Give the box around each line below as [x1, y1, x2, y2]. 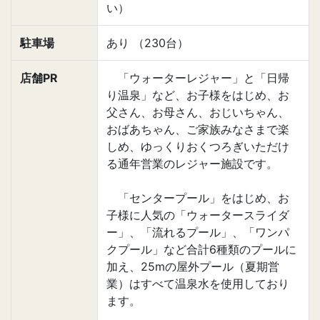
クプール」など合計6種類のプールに [106, 242, 296, 256]
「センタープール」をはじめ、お [106, 191, 289, 205]
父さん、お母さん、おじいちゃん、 [106, 105, 289, 119]
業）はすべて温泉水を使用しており [106, 276, 289, 291]
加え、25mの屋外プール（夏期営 [106, 259, 279, 274]
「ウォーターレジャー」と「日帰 [106, 71, 289, 85]
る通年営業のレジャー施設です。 [106, 156, 278, 171]
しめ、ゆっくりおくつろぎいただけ [106, 139, 289, 154]
